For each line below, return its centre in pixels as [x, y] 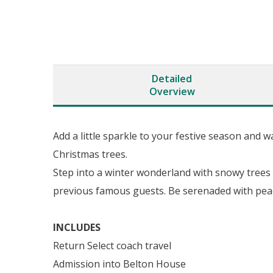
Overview [172, 91]
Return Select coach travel [112, 246]
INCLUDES [77, 227]
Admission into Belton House [119, 264]
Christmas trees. [90, 154]
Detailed [172, 79]
